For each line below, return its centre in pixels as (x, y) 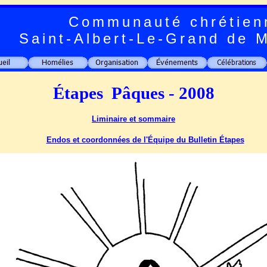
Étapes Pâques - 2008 (133, 93)
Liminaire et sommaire (133, 119)
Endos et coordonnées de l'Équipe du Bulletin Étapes (145, 139)
